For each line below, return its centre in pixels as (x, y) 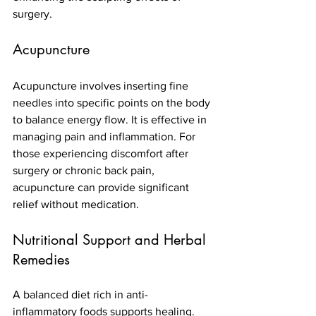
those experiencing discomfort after (102, 153)
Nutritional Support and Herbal (111, 239)
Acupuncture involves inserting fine (102, 85)
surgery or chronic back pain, (85, 170)
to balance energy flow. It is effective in (111, 119)
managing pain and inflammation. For (105, 136)
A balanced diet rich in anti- (80, 294)
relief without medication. (76, 204)
